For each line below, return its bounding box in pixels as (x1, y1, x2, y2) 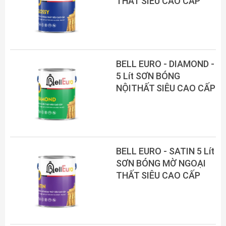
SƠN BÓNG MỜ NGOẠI (116, 157, 206, 168)
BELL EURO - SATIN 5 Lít (116, 145, 214, 156)
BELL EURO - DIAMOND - (116, 59, 214, 69)
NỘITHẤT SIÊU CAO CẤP (116, 83, 215, 93)
